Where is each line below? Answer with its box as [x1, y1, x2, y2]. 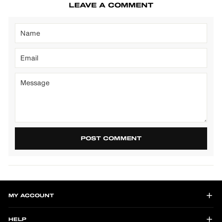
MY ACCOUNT [8, 193, 54, 198]
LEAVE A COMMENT [68, 2, 154, 9]
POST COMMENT [80, 136, 142, 142]
